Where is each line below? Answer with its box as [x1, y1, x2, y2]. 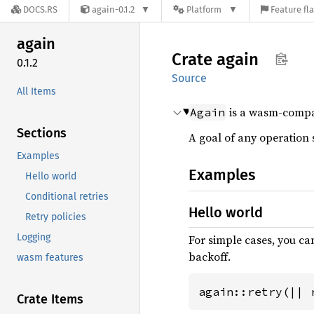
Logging [17, 231, 50, 243]
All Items [17, 85, 56, 97]
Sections [17, 125, 67, 141]
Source [172, 71, 207, 85]
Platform [186, 4, 222, 15]
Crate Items [17, 291, 83, 307]
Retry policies [25, 210, 86, 223]
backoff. [189, 249, 231, 264]
